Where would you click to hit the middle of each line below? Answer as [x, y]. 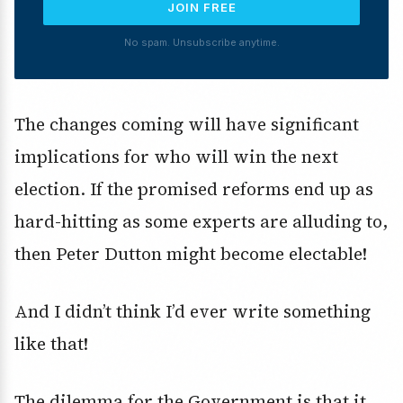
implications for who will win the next [176, 157]
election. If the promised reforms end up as [194, 189]
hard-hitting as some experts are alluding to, [201, 222]
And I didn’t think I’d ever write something [193, 312]
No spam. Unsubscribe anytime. [201, 43]
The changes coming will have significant [187, 125]
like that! [51, 344]
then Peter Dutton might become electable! [191, 254]
